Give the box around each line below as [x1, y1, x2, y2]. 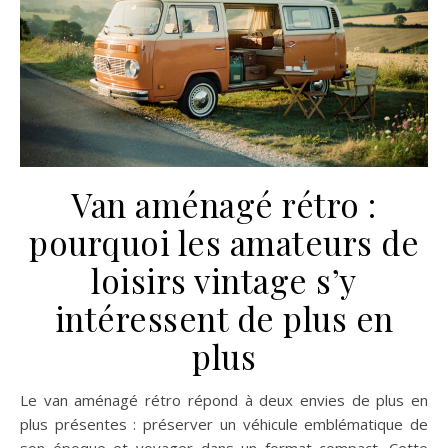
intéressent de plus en [54, 296, 394, 340]
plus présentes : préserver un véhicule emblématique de [20, 414, 428, 434]
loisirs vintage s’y [91, 258, 357, 302]
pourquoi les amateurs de [29, 220, 419, 264]
